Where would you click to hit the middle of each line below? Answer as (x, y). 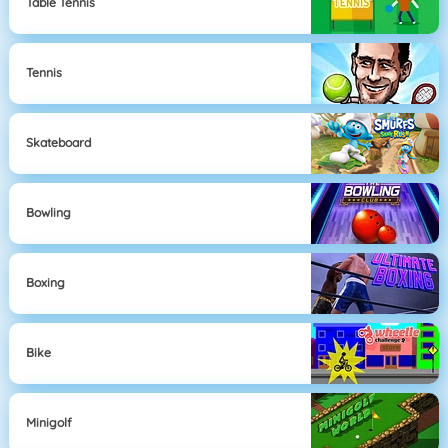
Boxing (46, 283)
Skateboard (59, 143)
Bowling (49, 213)
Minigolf (49, 423)
